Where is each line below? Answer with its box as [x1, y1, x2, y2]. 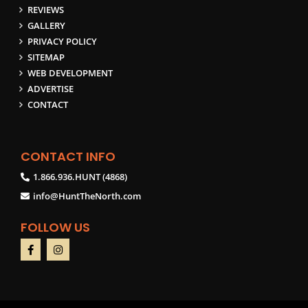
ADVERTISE [27, 82, 74, 95]
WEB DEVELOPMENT [27, 66, 113, 79]
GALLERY [27, 19, 65, 32]
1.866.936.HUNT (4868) [33, 170, 127, 183]
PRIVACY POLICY [27, 34, 97, 47]
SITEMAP [27, 50, 65, 63]
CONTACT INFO [21, 147, 115, 165]
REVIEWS [27, 3, 64, 16]
